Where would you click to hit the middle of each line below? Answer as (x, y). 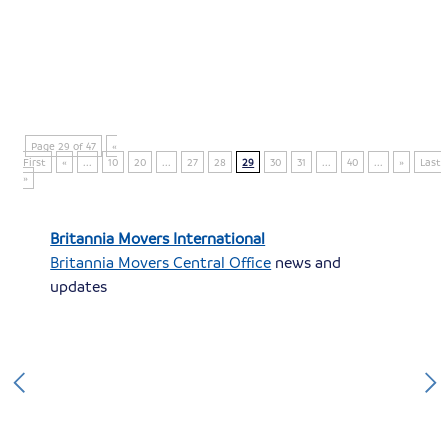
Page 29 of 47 (64, 146)
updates (79, 286)
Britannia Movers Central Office (161, 262)
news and (306, 262)
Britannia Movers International (158, 238)
